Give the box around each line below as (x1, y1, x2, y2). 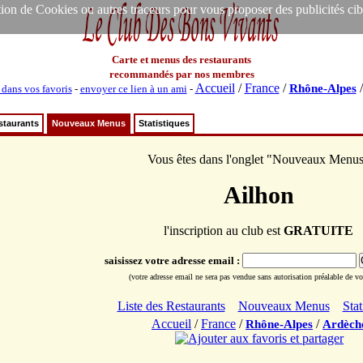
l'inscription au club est (164, 224, 284, 237)
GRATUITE (284, 224, 353, 237)
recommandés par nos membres (109, 68, 254, 80)
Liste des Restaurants (117, 299, 225, 313)
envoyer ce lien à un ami (79, 83, 187, 95)
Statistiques (139, 118, 190, 128)
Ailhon (223, 181, 294, 208)
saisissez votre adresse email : (104, 254, 242, 267)
